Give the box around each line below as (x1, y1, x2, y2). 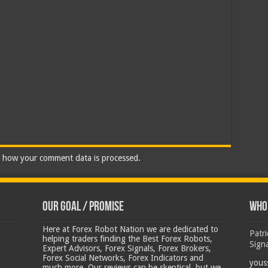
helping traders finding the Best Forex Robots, (42, 234, 213, 243)
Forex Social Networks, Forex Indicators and (42, 253, 204, 263)
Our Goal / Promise (42, 200, 124, 214)
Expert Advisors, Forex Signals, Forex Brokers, (42, 243, 212, 253)
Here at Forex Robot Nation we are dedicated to (42, 224, 219, 234)
